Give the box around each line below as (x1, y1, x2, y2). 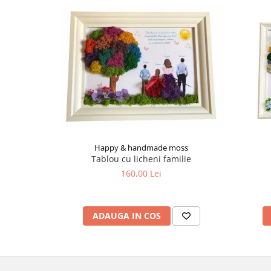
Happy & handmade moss (94, 142, 188, 153)
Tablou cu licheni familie (91, 152, 191, 165)
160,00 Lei (121, 167, 162, 179)
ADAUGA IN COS (92, 209, 161, 221)
